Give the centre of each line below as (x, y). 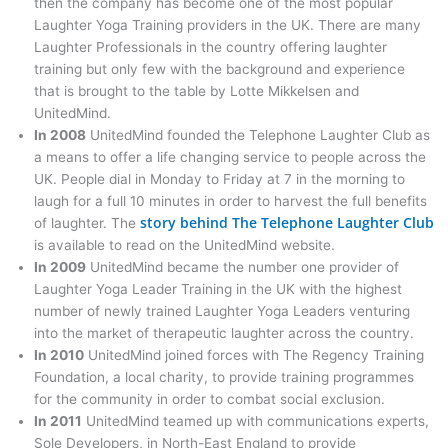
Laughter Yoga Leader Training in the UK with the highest (217, 289)
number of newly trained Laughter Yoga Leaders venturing (221, 311)
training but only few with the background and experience (219, 69)
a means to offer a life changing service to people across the (229, 157)
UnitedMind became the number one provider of (242, 267)
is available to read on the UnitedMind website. (184, 245)
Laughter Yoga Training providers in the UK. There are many (227, 25)
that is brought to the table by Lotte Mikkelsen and (196, 91)
